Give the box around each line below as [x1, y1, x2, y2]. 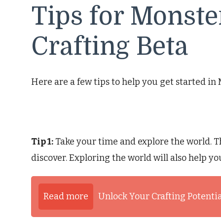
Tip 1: [31, 136, 53, 147]
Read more [43, 190, 88, 202]
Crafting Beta [31, 32, 188, 61]
